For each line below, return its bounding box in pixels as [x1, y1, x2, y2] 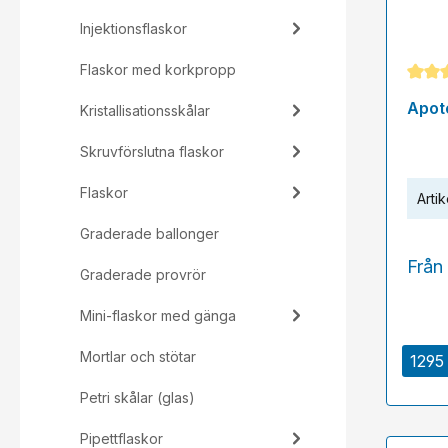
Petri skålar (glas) [80, 389, 195, 406]
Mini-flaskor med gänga [80, 307, 236, 324]
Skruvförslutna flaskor [80, 143, 224, 160]
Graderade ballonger [80, 225, 219, 242]
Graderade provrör [80, 266, 206, 283]
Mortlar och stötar [80, 348, 196, 365]
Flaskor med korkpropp [80, 61, 236, 78]
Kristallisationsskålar [80, 102, 210, 119]
